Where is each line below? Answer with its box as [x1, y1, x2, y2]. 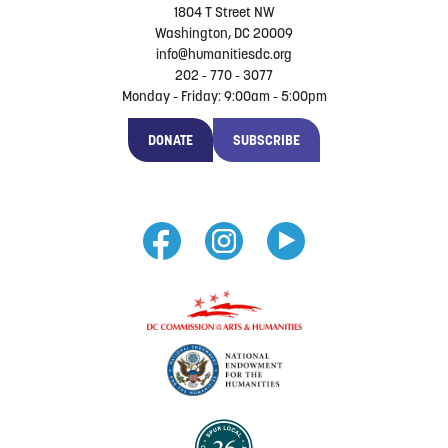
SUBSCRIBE [233, 134, 300, 150]
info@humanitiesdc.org [156, 48, 292, 64]
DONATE [148, 134, 193, 150]
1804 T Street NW [173, 6, 275, 22]
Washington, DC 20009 [155, 27, 293, 43]
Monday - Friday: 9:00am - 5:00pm [121, 90, 327, 106]
